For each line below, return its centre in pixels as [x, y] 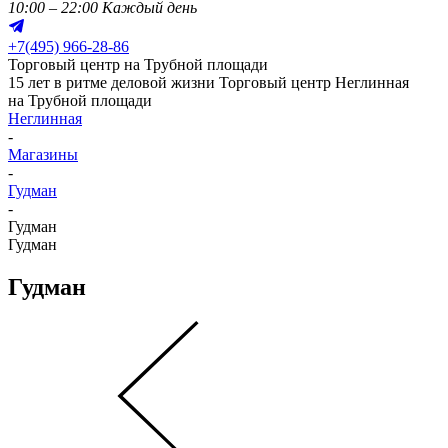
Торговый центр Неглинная [314, 82]
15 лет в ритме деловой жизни [113, 82]
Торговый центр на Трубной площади [138, 64]
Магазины [43, 154]
